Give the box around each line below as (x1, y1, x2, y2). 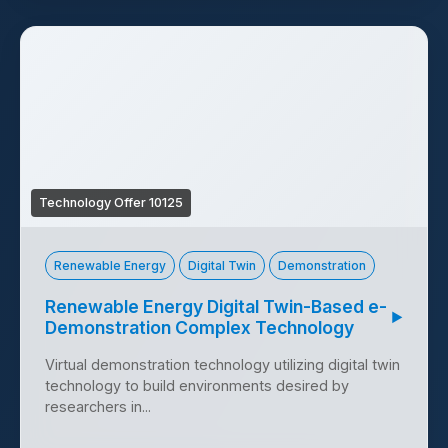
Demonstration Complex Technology (45, 317, 354, 339)
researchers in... (45, 398, 151, 416)
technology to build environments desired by (45, 377, 349, 395)
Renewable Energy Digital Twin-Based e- (45, 296, 387, 318)
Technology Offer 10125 (39, 195, 183, 211)
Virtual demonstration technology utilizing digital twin (45, 356, 400, 374)
